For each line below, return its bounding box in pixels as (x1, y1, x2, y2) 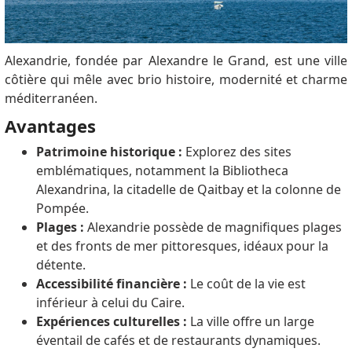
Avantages (4, 114, 96, 138)
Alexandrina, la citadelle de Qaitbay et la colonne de (35, 181, 341, 199)
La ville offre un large (186, 313, 314, 331)
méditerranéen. (4, 90, 97, 108)
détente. (35, 256, 86, 274)
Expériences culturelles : (35, 313, 187, 331)
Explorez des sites (181, 143, 291, 161)
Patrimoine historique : (35, 143, 182, 161)
